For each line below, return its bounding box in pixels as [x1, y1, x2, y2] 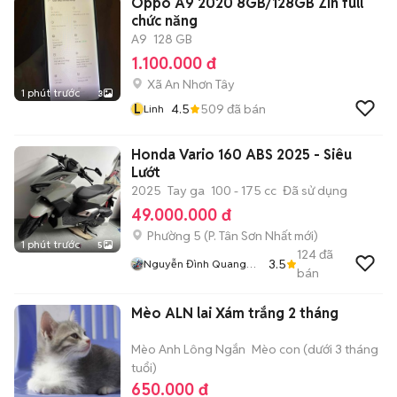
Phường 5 [147, 228, 201, 244]
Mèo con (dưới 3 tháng [252, 341, 378, 357]
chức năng [131, 12, 198, 30]
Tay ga [167, 183, 205, 198]
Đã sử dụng [283, 183, 347, 198]
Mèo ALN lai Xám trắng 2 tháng [131, 304, 339, 323]
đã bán [224, 100, 266, 117]
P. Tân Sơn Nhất [208, 228, 292, 244]
